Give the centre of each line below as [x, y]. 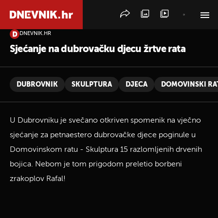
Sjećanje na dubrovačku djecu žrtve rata [98, 50]
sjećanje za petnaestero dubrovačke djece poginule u [103, 135]
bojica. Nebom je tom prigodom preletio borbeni [96, 164]
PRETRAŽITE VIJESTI [46, 44]
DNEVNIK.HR [35, 34]
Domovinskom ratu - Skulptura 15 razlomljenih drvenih [106, 150]
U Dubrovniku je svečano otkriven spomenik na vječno [105, 121]
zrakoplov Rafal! [38, 179]
